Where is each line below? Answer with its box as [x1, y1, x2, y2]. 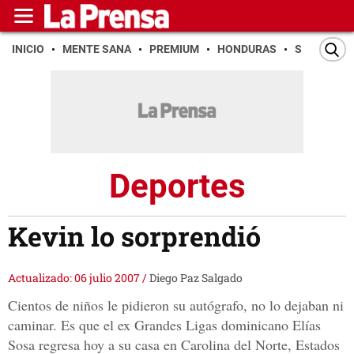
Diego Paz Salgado [149, 270, 243, 286]
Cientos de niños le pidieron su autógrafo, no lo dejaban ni [8, 296, 344, 315]
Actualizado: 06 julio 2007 [8, 270, 142, 286]
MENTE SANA [62, 43, 131, 55]
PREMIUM [149, 43, 199, 55]
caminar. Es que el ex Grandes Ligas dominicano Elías [8, 315, 321, 335]
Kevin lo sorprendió [8, 218, 261, 254]
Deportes [108, 166, 246, 205]
